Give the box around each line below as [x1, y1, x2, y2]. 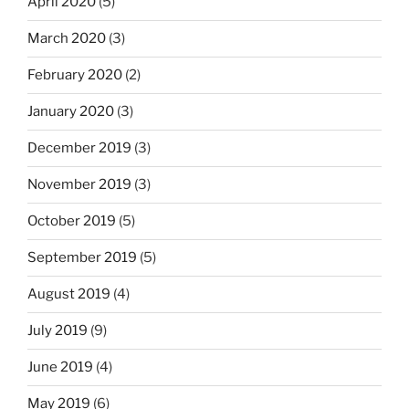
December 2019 [27, 140, 131, 157]
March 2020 [27, 30, 106, 47]
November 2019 [27, 176, 131, 194]
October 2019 [27, 213, 116, 230]
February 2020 [27, 67, 122, 84]
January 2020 [27, 103, 114, 121]
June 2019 [27, 359, 93, 376]
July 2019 [27, 322, 88, 340]
